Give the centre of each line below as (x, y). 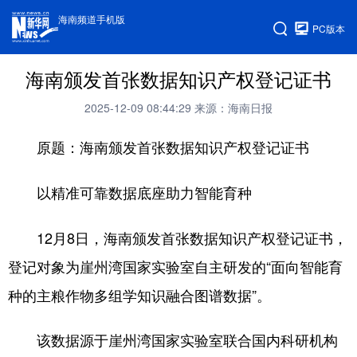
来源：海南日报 (233, 108)
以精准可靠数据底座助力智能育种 (130, 193)
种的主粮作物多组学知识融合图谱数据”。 (139, 295)
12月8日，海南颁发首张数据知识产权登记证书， (178, 237)
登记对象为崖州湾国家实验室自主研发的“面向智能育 (175, 266)
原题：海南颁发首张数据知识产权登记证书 (159, 147)
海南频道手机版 (92, 19)
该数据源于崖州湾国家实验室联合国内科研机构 (173, 339)
